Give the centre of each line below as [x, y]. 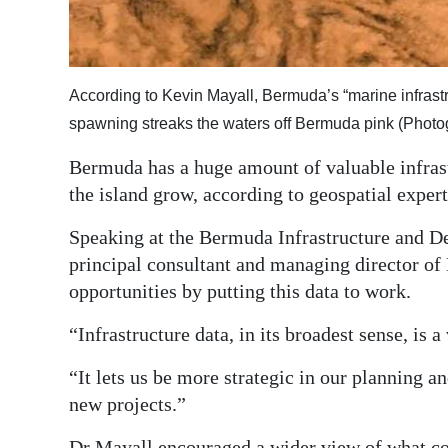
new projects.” [127, 403]
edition [58, 59]
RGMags [63, 104]
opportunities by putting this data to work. [240, 290]
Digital [56, 31]
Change [60, 205]
